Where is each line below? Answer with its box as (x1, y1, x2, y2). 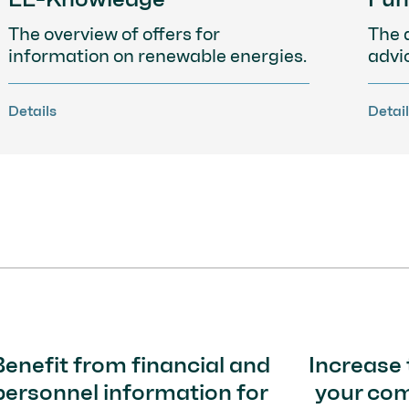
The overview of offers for (8, 22, 221, 45)
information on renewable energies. (8, 44, 308, 67)
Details (8, 101, 58, 120)
